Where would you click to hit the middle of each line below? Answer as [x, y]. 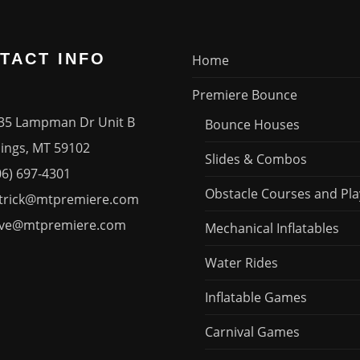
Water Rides [241, 262]
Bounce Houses [252, 124]
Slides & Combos [256, 159]
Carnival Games [252, 331]
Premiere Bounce [245, 94]
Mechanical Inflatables [272, 228]
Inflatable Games [256, 297]
